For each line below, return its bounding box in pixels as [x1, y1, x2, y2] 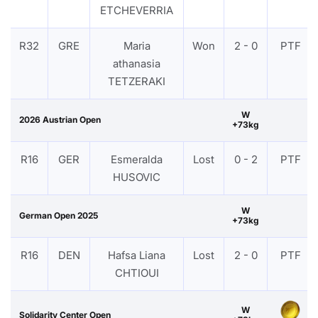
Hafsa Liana [108, 248, 165, 262]
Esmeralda [111, 152, 163, 166]
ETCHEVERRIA [100, 3, 173, 17]
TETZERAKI [108, 74, 165, 88]
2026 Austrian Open [19, 114, 101, 125]
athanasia [113, 56, 160, 70]
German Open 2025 [19, 209, 98, 221]
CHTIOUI [114, 265, 159, 280]
